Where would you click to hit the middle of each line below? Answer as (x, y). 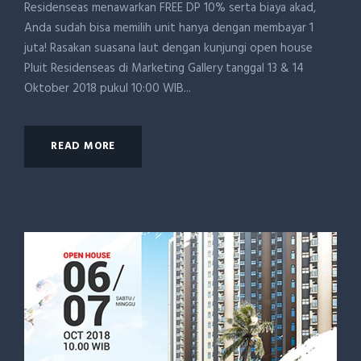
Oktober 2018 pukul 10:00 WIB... (108, 89)
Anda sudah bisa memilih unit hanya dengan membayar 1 (169, 28)
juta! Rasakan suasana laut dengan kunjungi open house (168, 48)
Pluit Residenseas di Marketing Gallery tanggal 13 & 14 (164, 68)
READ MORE (83, 146)
